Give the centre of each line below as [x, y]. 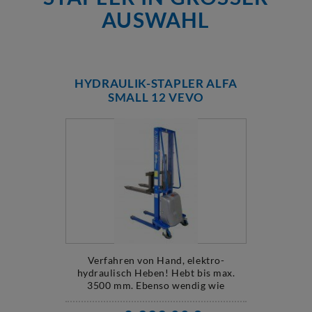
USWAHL [156, 19]
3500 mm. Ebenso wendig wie [156, 285]
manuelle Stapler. [156, 298]
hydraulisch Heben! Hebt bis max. [156, 273]
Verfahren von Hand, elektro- [156, 260]
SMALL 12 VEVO [156, 97]
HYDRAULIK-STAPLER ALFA [156, 83]
